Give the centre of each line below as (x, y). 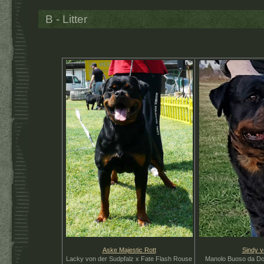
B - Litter (66, 19)
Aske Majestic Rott (129, 250)
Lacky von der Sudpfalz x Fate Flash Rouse (129, 259)
